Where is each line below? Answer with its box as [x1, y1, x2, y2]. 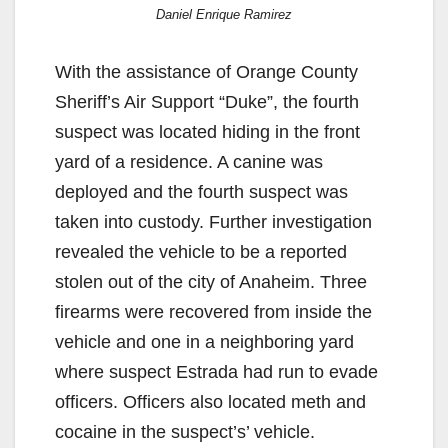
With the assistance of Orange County [55, 61, 358, 82]
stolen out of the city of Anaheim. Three [55, 271, 367, 292]
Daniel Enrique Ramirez [156, 6, 292, 22]
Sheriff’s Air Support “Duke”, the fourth [55, 91, 359, 112]
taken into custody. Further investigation [55, 211, 372, 232]
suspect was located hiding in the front [55, 121, 360, 142]
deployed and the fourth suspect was [55, 181, 348, 202]
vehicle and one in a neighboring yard [55, 331, 354, 352]
